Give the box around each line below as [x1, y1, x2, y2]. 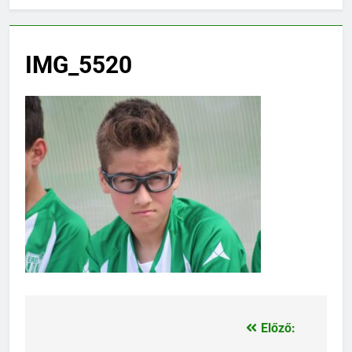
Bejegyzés [40, 321, 126, 343]
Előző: [261, 320, 295, 335]
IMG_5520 [25, 50, 132, 79]
